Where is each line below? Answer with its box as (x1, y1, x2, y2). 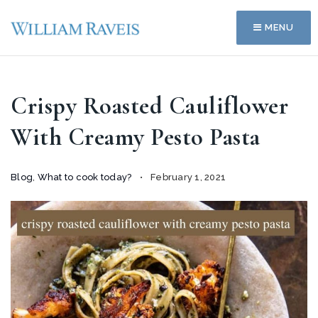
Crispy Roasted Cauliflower (11, 92, 288, 121)
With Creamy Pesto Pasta (11, 123, 261, 152)
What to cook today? (37, 172, 132, 182)
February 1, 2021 (148, 172, 226, 182)
